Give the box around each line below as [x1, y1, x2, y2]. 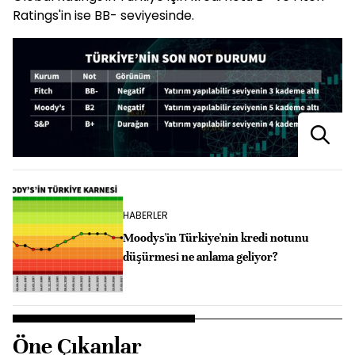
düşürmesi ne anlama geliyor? [122, 250, 278, 265]
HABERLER [122, 208, 168, 223]
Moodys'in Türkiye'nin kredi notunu [122, 231, 309, 246]
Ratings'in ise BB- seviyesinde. [13, 6, 194, 25]
